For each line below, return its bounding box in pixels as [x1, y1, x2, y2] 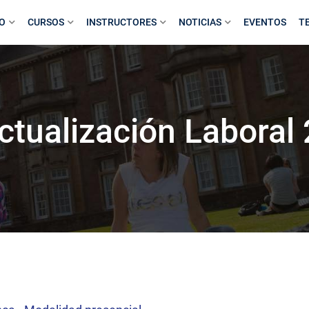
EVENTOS [243, 17, 286, 28]
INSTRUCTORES [86, 17, 157, 28]
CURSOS [28, 17, 64, 28]
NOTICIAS [179, 17, 221, 28]
